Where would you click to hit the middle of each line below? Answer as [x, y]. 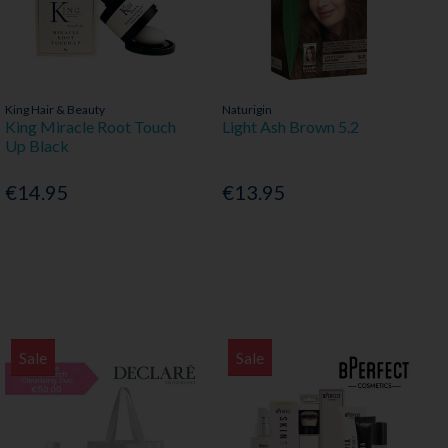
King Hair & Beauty [54, 109]
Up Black [36, 145]
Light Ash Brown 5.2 [290, 126]
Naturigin [246, 109]
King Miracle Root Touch [90, 126]
